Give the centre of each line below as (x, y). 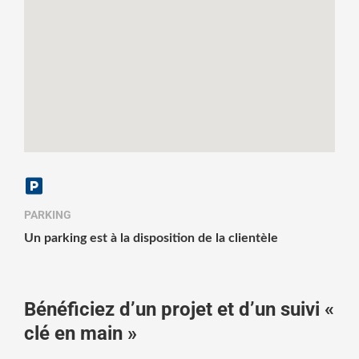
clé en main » (81, 333)
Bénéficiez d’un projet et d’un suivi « (179, 309)
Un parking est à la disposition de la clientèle (151, 238)
